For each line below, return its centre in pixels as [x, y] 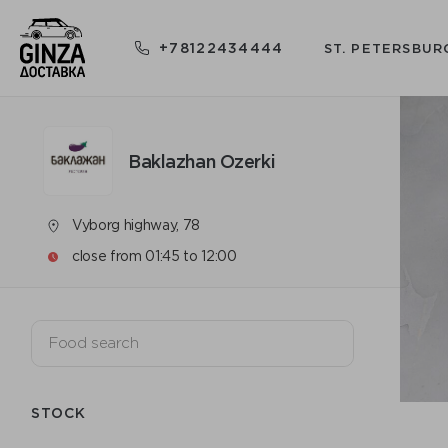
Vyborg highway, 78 [136, 225]
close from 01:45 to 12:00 [154, 256]
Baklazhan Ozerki [202, 160]
